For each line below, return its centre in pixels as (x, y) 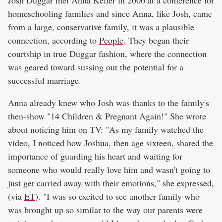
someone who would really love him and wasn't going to (109, 170)
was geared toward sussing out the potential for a (96, 67)
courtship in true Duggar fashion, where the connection (107, 54)
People (111, 40)
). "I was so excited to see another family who (117, 196)
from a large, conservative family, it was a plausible (101, 27)
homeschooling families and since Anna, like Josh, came (110, 14)
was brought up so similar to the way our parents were (105, 210)
